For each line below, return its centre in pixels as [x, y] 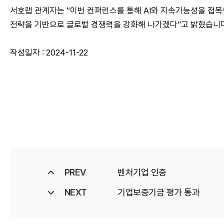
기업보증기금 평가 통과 [158, 192]
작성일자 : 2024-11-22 [49, 52]
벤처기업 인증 [142, 172]
